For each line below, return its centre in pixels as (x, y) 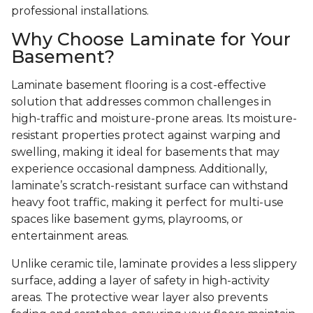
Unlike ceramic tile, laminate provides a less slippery (154, 264)
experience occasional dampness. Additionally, (139, 169)
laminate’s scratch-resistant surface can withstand (150, 186)
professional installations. (80, 11)
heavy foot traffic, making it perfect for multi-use (147, 203)
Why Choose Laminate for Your (151, 39)
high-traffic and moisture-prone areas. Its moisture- (154, 119)
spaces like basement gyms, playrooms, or (127, 219)
